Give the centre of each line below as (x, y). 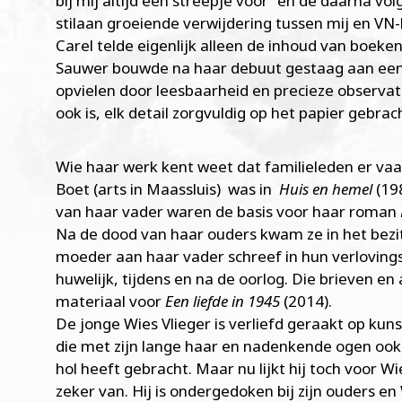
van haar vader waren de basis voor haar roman (228, 211)
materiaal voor (110, 301)
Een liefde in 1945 (223, 301)
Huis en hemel (326, 188)
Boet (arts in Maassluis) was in (167, 188)
